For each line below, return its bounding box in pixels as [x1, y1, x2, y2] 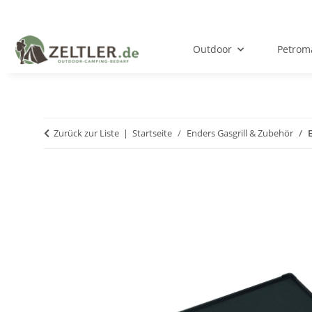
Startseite [132, 127, 172, 140]
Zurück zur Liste [54, 127, 119, 140]
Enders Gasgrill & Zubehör [187, 127, 293, 140]
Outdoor [193, 42, 233, 56]
